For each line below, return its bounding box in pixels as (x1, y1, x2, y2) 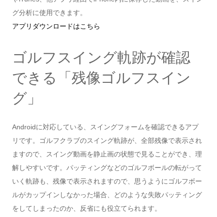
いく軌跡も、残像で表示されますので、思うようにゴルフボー (12, 177, 202, 186)
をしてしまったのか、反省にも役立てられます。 (12, 204, 161, 213)
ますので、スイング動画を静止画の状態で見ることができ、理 (12, 150, 202, 158)
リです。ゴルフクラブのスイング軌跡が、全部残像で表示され (12, 137, 202, 145)
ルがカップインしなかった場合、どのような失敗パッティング (12, 191, 202, 199)
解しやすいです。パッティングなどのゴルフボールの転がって (12, 164, 202, 172)
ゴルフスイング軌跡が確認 (12, 49, 190, 65)
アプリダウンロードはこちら (12, 22, 100, 30)
